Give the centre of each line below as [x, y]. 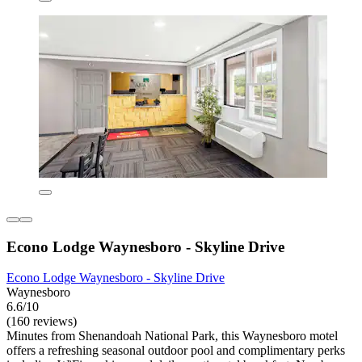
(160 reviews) [42, 322]
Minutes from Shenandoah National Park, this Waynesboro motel [172, 336]
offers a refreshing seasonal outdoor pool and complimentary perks [176, 351]
